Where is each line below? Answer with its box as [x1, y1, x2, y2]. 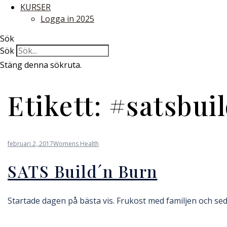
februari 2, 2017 [8, 139, 53, 148]
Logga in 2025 [41, 13, 94, 24]
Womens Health [53, 139, 99, 148]
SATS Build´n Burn [8, 160, 158, 182]
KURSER [20, 2, 51, 13]
